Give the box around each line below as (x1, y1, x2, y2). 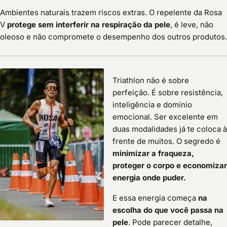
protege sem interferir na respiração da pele (7, 20, 170, 30)
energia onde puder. (112, 173, 186, 183)
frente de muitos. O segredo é (112, 136, 220, 146)
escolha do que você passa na (112, 205, 223, 215)
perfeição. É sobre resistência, (112, 88, 223, 98)
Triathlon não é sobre (112, 75, 189, 86)
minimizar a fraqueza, (112, 148, 194, 159)
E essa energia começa (112, 193, 198, 203)
